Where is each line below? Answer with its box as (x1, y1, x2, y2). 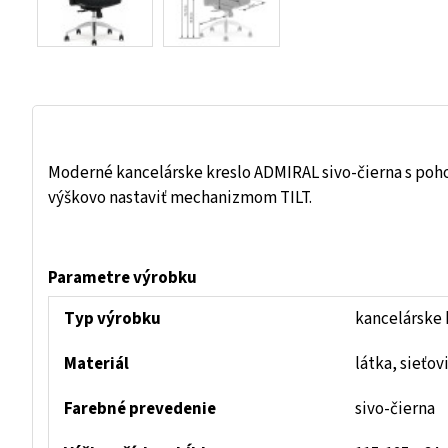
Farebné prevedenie (64, 397, 216, 422)
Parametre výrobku (48, 266, 197, 291)
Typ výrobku (64, 307, 161, 332)
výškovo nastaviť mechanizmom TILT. (48, 186, 312, 211)
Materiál (64, 352, 129, 377)
